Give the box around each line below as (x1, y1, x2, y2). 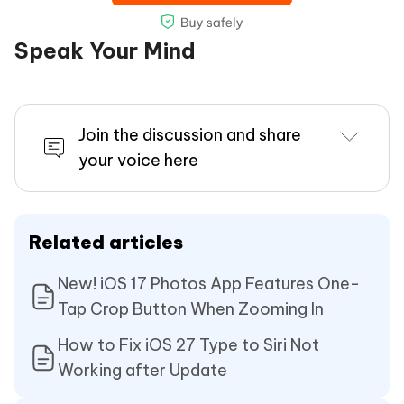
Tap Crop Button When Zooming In (58, 298, 324, 320)
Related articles (29, 231, 183, 254)
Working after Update (58, 360, 227, 381)
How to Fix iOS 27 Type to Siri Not (58, 335, 319, 356)
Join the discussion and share (78, 124, 301, 146)
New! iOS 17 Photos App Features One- (58, 273, 360, 295)
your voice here (78, 150, 198, 171)
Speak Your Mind (14, 37, 196, 65)
